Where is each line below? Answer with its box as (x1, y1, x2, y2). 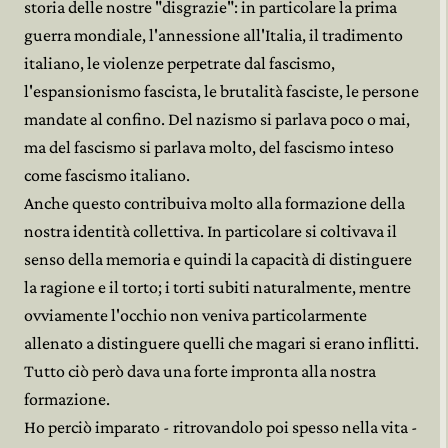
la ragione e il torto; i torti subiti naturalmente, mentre (24, 277, 411, 297)
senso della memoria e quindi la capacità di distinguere (24, 249, 412, 269)
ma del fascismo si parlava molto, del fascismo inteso (24, 137, 394, 157)
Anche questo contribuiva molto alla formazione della (24, 193, 405, 213)
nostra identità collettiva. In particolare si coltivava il (24, 221, 397, 241)
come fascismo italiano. (24, 165, 190, 185)
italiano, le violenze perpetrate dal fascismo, (24, 53, 335, 73)
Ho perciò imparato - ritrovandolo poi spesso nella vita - (24, 417, 418, 437)
